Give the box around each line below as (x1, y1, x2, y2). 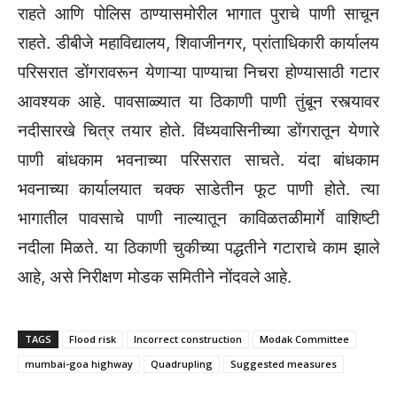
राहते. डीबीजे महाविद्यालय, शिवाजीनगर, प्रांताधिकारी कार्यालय (18, 33, 379, 54)
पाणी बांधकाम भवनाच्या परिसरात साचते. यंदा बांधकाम (18, 150, 379, 171)
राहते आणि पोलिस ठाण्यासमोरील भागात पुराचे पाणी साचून (18, 4, 379, 25)
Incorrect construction (134, 332, 242, 346)
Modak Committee (260, 332, 349, 346)
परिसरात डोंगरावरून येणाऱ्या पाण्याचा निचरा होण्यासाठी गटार (18, 62, 379, 83)
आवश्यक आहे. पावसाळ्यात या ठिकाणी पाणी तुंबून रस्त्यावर (18, 91, 379, 113)
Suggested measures (230, 357, 337, 371)
